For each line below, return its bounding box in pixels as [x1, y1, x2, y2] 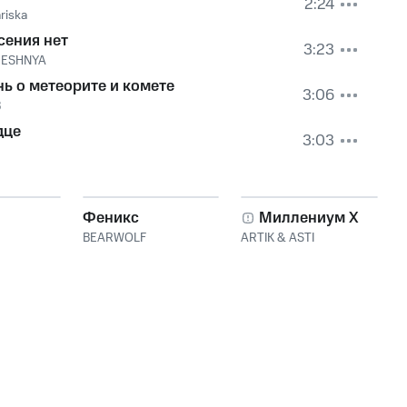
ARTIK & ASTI [241, 229, 315, 247]
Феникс [82, 207, 139, 229]
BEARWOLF [82, 229, 146, 247]
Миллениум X [259, 207, 360, 229]
